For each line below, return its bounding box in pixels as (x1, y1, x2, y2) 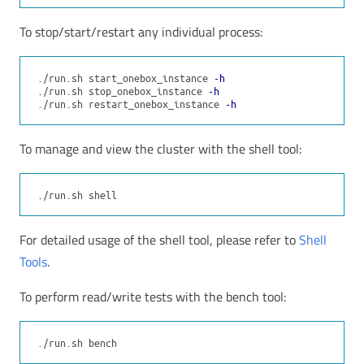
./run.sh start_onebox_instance (37, 70, 214, 84)
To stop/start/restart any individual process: (19, 22, 262, 42)
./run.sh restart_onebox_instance (37, 96, 225, 110)
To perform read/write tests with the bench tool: (19, 287, 286, 307)
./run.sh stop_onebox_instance (37, 83, 208, 97)
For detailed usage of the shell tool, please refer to (19, 230, 299, 250)
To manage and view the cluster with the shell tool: (19, 139, 301, 159)
